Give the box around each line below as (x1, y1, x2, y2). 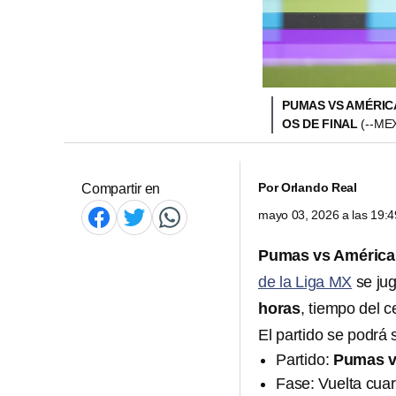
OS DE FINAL (282, 117, 362, 131)
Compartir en (81, 181, 161, 196)
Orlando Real (280, 180, 358, 194)
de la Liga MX (258, 273, 353, 291)
